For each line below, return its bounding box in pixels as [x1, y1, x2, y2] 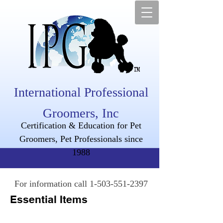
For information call [14, 179, 90, 189]
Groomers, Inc [43, 106, 119, 120]
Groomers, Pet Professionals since [19, 134, 143, 144]
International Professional [13, 85, 148, 100]
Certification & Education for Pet [20, 120, 141, 130]
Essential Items [10, 193, 88, 206]
